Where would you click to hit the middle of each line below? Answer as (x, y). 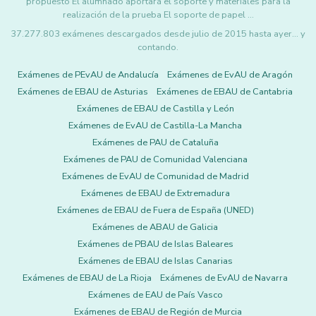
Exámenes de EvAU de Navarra (224, 278)
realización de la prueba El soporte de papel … (158, 15)
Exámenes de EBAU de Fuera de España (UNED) (155, 210)
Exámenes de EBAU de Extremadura (155, 193)
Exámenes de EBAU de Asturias (83, 92)
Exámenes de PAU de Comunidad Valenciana (155, 159)
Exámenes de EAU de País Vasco (155, 295)
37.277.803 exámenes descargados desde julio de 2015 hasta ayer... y (158, 34)
